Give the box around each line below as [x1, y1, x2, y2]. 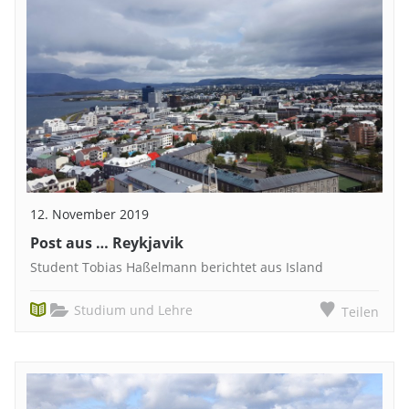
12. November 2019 [30, 204, 149, 223]
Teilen [341, 303, 379, 321]
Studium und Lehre [74, 300, 194, 319]
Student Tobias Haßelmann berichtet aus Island [30, 258, 323, 277]
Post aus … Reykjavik [30, 233, 184, 254]
